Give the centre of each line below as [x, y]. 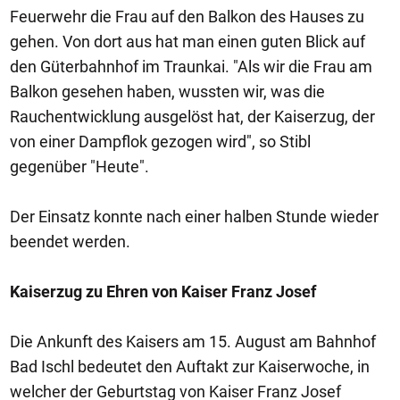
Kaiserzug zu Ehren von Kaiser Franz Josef [163, 292]
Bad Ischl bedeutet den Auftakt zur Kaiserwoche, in [190, 367]
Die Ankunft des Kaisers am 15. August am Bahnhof [193, 342]
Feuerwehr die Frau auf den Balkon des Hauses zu [187, 17]
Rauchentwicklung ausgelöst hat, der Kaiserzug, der [192, 117]
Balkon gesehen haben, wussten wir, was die [167, 92]
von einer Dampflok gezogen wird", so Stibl [160, 142]
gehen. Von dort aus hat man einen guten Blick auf [187, 42]
